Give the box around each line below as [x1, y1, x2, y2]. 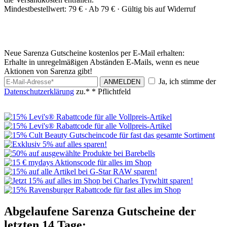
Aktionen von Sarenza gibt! [4, 66, 92, 75]
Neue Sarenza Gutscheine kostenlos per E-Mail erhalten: [4, 48, 184, 57]
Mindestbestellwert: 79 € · [4, 4, 89, 13]
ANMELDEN [104, 78, 140, 86]
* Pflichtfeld [92, 87, 131, 96]
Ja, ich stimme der [157, 77, 216, 86]
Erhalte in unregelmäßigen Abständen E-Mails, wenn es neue [4, 57, 199, 66]
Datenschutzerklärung [4, 87, 74, 96]
